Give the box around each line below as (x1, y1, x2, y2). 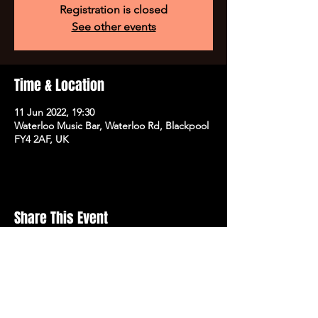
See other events (71, 20, 156, 33)
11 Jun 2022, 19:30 (14, 106, 94, 119)
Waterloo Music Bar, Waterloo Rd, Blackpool (14, 119, 209, 132)
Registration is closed (60, 3, 168, 16)
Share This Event (14, 207, 108, 229)
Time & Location (14, 75, 104, 96)
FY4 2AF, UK (14, 133, 69, 146)
